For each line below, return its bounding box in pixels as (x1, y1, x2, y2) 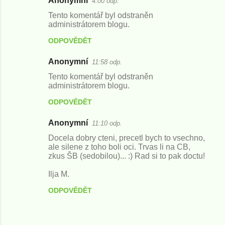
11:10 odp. (92, 120, 122, 127)
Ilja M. (48, 170, 69, 178)
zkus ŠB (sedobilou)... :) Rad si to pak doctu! (48, 152, 205, 160)
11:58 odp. (92, 58, 122, 66)
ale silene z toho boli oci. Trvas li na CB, (48, 143, 190, 151)
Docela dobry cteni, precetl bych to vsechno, (48, 134, 205, 142)
